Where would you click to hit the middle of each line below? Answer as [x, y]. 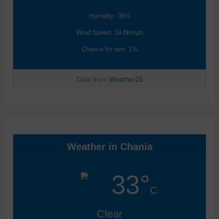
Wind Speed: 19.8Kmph [109, 32]
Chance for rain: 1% [109, 49]
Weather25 [126, 79]
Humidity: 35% [109, 16]
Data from [92, 79]
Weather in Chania [109, 147]
